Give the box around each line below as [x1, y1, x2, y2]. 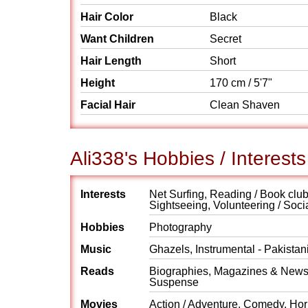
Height [80, 77, 115, 89]
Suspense [149, 276, 199, 288]
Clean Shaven [210, 99, 283, 111]
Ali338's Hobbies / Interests [70, 148, 306, 169]
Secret [210, 33, 241, 45]
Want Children [80, 33, 154, 45]
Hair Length [80, 55, 142, 67]
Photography [149, 221, 212, 233]
